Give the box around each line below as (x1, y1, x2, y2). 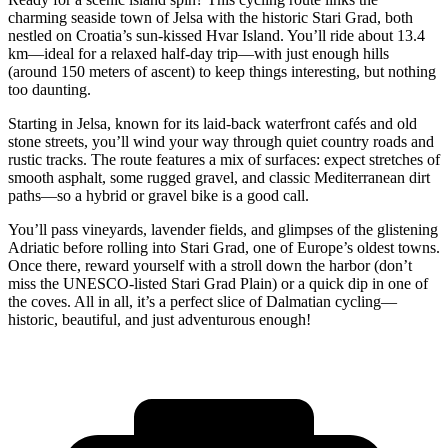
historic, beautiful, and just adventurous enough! (8, 311, 311, 329)
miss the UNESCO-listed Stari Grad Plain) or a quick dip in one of (8, 275, 428, 293)
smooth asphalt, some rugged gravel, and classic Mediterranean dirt (8, 169, 430, 187)
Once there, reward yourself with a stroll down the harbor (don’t (8, 257, 412, 275)
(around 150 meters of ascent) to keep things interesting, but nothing (8, 63, 436, 81)
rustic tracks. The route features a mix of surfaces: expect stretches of (8, 151, 440, 169)
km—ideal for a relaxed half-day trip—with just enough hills (8, 45, 389, 63)
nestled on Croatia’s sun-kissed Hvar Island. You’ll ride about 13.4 (8, 27, 425, 45)
